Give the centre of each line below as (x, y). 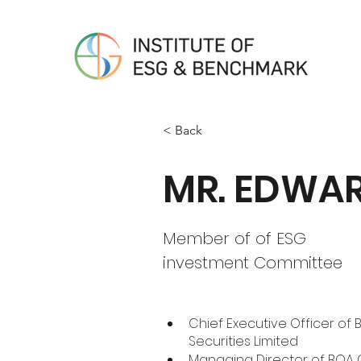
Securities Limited (244, 341)
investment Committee (253, 263)
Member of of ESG (235, 239)
